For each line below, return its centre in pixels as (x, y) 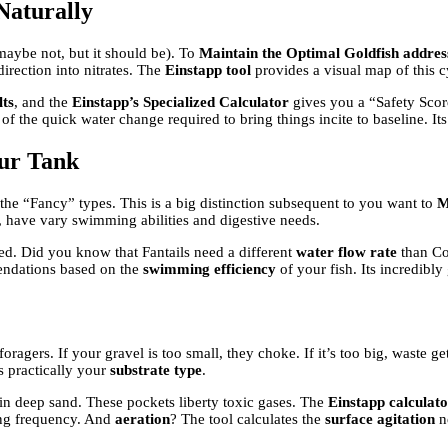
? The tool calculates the (247, 418)
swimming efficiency (209, 268)
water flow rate (346, 251)
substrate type (156, 369)
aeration (142, 418)
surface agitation (380, 418)
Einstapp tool (208, 70)
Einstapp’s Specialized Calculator (180, 102)
